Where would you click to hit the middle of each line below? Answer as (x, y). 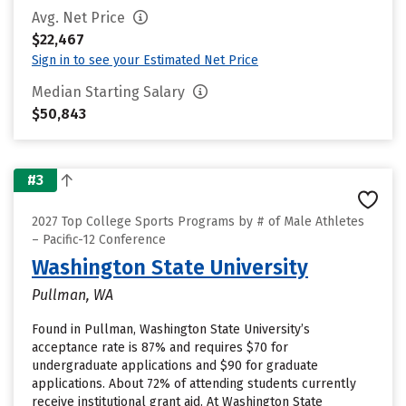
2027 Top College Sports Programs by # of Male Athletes (198, 222)
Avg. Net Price (80, 18)
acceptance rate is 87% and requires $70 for (160, 348)
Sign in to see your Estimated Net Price (145, 60)
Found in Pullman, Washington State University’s (171, 329)
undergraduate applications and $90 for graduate (175, 366)
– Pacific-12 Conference (99, 240)
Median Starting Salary (110, 92)
